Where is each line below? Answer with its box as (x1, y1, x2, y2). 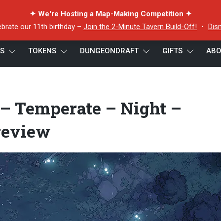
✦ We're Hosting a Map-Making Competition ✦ (29, 9, 192, 18)
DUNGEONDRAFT (80, 46, 139, 55)
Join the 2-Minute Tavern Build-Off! (83, 22, 197, 31)
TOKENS (28, 46, 56, 55)
